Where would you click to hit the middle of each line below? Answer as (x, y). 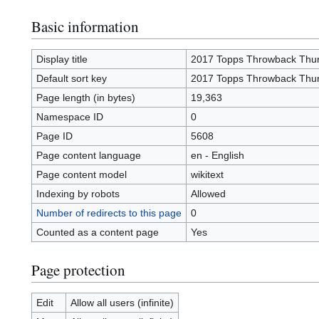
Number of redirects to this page (109, 213)
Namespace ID (69, 117)
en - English (217, 156)
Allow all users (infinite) (122, 303)
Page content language (88, 156)
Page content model (81, 175)
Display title (62, 59)
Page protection (78, 270)
